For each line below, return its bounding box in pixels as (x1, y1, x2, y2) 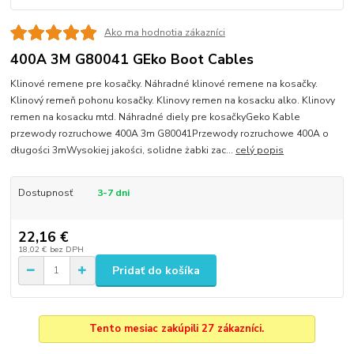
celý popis (235, 143, 284, 156)
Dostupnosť (17, 186, 73, 199)
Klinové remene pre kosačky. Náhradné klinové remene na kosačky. (10, 77, 318, 90)
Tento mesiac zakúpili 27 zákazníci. (89, 321, 265, 336)
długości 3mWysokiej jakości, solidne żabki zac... (10, 143, 236, 156)
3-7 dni (96, 186, 130, 199)
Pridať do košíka (112, 262, 200, 278)
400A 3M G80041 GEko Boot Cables (10, 50, 254, 69)
